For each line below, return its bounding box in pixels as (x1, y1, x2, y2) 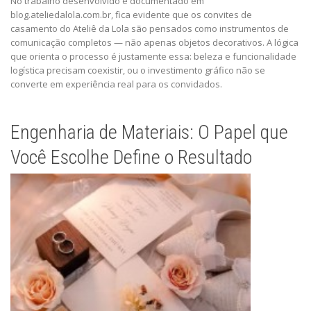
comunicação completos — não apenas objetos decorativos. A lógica (10, 36, 299, 49)
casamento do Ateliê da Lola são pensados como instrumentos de (10, 22, 289, 35)
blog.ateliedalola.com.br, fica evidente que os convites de (10, 8, 252, 22)
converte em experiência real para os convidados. (10, 78, 222, 91)
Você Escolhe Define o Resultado (10, 146, 252, 169)
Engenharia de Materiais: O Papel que (10, 121, 288, 144)
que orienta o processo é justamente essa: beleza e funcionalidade (10, 50, 296, 63)
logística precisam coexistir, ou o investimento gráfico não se (10, 64, 265, 77)
